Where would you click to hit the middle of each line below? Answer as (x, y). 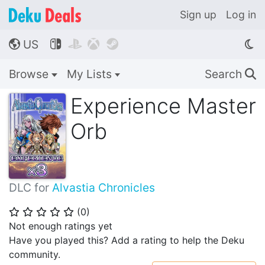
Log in (241, 14)
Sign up (198, 14)
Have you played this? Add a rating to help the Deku (127, 240)
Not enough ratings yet (61, 226)
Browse (30, 74)
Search (225, 74)
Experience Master (163, 106)
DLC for (30, 188)
